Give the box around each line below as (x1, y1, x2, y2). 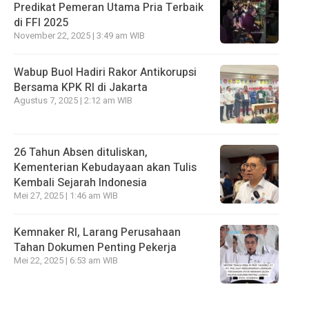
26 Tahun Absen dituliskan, (14, 144, 148, 161)
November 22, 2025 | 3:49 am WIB (14, 30, 145, 43)
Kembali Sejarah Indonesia (14, 175, 147, 192)
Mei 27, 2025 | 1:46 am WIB (14, 190, 118, 203)
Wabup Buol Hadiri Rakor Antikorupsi (14, 64, 197, 81)
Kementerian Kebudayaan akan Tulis (14, 159, 197, 177)
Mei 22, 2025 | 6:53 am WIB (14, 255, 118, 268)
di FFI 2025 (14, 14, 68, 32)
